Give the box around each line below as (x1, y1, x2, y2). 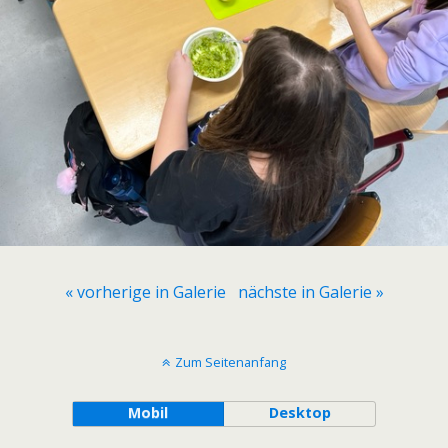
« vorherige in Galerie (64, 281, 226, 304)
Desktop (268, 403, 331, 423)
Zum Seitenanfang (175, 353, 286, 372)
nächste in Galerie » (237, 281, 384, 304)
